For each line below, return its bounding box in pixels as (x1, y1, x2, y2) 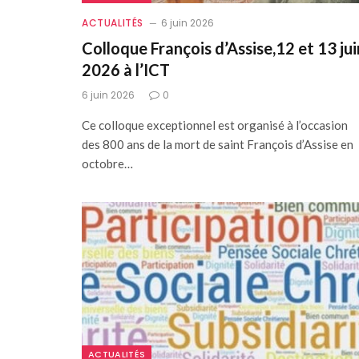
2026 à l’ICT (82, 60, 170, 80)
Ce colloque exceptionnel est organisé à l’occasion (82, 118, 348, 133)
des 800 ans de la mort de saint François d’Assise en (82, 137, 353, 152)
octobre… (82, 156, 133, 171)
